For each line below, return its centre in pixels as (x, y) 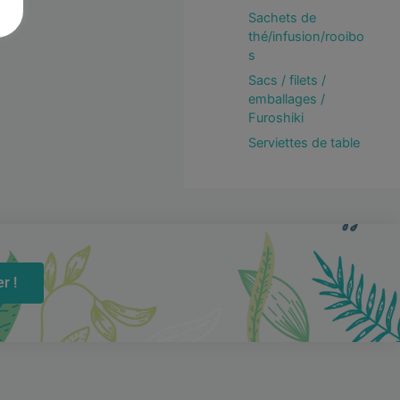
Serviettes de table (304, 143)
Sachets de (282, 17)
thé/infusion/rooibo (306, 36)
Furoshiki (275, 118)
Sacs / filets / (287, 81)
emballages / (286, 100)
